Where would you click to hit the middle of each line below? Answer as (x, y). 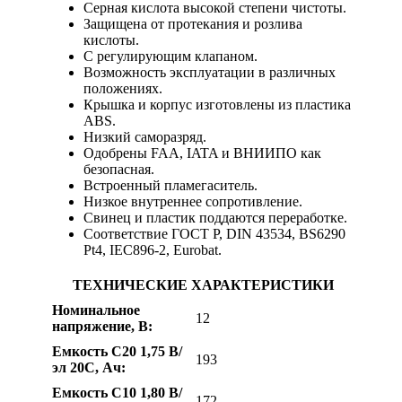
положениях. (123, 88)
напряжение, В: (102, 326)
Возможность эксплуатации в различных (210, 72)
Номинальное (96, 310)
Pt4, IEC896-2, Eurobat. (153, 249)
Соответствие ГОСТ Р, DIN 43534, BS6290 (214, 233)
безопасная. (119, 169)
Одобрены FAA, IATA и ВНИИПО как (202, 153)
